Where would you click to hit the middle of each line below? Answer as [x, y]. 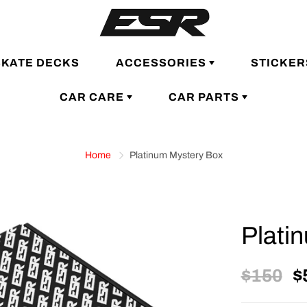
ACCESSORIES [162, 62]
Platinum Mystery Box [176, 155]
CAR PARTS [205, 97]
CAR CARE [93, 97]
